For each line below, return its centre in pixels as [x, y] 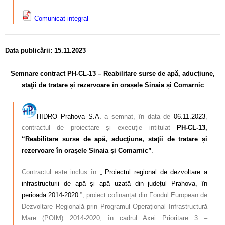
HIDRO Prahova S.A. [69, 116]
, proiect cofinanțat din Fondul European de [145, 195]
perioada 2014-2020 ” [52, 195]
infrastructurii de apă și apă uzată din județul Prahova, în [115, 184]
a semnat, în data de [137, 116]
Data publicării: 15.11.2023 [45, 50]
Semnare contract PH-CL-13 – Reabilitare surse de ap [92, 73]
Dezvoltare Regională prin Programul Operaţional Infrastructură [115, 207]
